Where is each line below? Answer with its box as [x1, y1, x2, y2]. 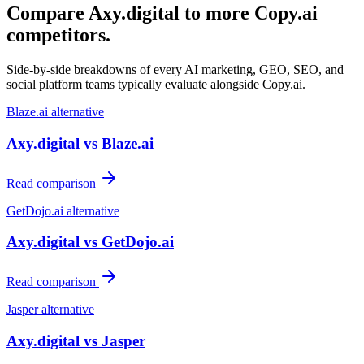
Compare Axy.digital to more [6, 2, 254, 24]
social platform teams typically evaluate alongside [6, 77, 262, 92]
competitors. [6, 24, 110, 46]
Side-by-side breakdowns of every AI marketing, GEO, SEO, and [6, 63, 344, 77]
